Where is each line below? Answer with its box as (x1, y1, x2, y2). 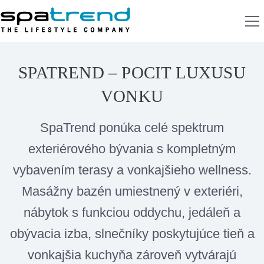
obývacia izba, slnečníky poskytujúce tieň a (9, 226, 255, 241)
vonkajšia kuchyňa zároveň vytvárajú (28, 247, 236, 262)
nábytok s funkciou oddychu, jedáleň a (24, 205, 240, 220)
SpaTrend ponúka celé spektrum (40, 120, 224, 135)
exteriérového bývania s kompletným (28, 141, 236, 156)
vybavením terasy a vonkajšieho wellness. (12, 163, 252, 177)
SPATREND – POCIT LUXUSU (18, 63, 246, 82)
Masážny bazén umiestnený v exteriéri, (21, 184, 243, 199)
